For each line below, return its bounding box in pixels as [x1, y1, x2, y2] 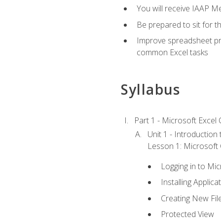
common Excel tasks [136, 47, 208, 58]
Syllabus [120, 79, 181, 99]
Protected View [161, 209, 215, 220]
